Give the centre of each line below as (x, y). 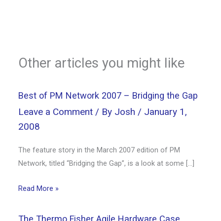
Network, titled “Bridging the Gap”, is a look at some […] (107, 164)
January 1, (166, 112)
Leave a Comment (56, 112)
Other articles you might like (102, 63)
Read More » (39, 188)
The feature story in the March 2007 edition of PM (99, 150)
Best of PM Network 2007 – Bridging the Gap (108, 95)
